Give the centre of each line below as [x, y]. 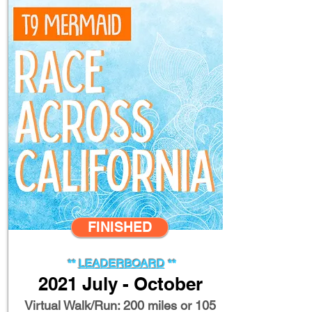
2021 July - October [120, 284]
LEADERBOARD [122, 264]
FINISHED [119, 227]
